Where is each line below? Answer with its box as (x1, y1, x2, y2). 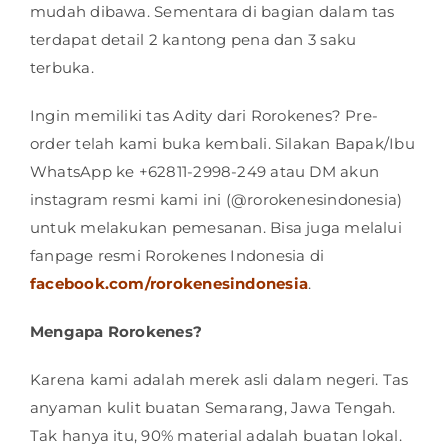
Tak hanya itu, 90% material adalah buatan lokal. (30, 426, 402, 446)
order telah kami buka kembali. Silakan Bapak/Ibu (30, 134, 415, 154)
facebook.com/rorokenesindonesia (30, 274, 308, 294)
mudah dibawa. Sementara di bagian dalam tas (30, 2, 395, 22)
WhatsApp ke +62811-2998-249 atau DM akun (30, 162, 380, 182)
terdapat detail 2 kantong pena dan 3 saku (30, 30, 357, 50)
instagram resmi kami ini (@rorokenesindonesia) (30, 190, 403, 210)
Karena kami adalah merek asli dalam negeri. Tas (30, 370, 409, 390)
